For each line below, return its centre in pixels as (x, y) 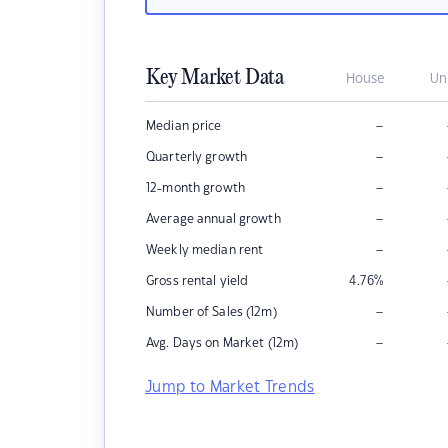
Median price (184, 126)
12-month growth (195, 188)
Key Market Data (215, 78)
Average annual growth (213, 219)
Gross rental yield (197, 281)
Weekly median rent (205, 250)
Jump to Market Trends (230, 387)
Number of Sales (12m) (211, 312)
